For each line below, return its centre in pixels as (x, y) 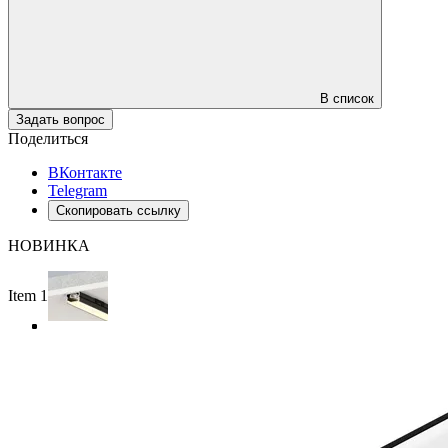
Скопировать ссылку (118, 210)
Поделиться (48, 138)
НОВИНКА (49, 245)
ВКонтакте (85, 172)
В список (347, 98)
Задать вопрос (60, 119)
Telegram (77, 190)
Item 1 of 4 (42, 295)
